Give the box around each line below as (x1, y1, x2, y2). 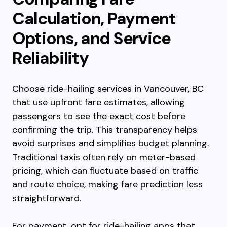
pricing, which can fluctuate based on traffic (12, 165, 198, 177)
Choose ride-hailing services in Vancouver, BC (12, 83, 204, 95)
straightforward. (12, 192, 81, 204)
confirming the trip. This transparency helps (12, 124, 197, 136)
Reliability (12, 47, 89, 69)
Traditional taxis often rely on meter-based (12, 151, 196, 163)
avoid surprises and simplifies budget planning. (12, 137, 209, 149)
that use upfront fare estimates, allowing (12, 96, 185, 108)
